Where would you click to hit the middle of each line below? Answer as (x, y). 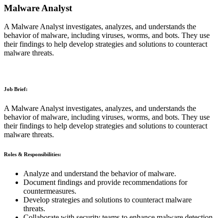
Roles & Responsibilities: (33, 154)
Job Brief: (16, 89)
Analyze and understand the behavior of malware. (100, 174)
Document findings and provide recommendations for (105, 182)
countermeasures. (50, 191)
